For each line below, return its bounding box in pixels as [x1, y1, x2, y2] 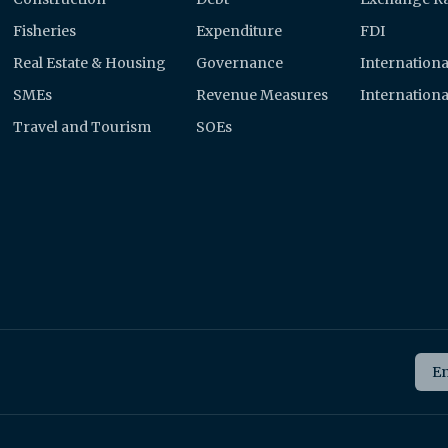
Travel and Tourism [13, 117, 152, 136]
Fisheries [13, 21, 77, 40]
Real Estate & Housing [13, 53, 167, 72]
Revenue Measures [195, 85, 328, 104]
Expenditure [195, 21, 282, 40]
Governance [195, 53, 283, 72]
